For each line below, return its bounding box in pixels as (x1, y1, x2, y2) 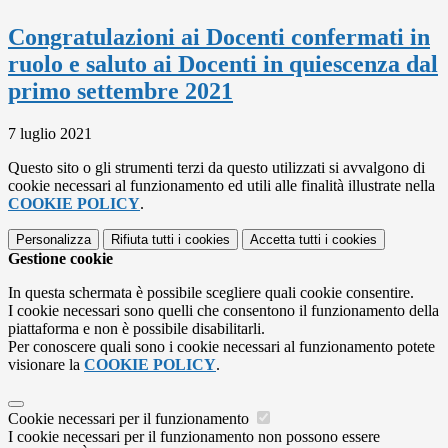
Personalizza (16, 231, 91, 247)
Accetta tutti (250, 231, 321, 247)
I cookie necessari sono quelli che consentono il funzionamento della (8, 301, 439, 319)
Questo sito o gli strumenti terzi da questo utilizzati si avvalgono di (8, 158, 425, 176)
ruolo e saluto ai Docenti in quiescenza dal (8, 50, 438, 77)
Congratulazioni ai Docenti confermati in (8, 23, 430, 50)
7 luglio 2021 (8, 124, 92, 142)
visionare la (8, 355, 84, 373)
